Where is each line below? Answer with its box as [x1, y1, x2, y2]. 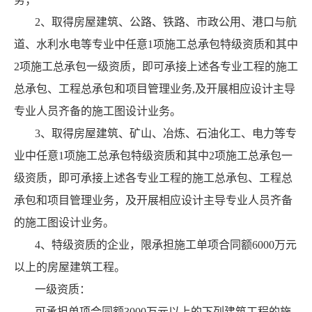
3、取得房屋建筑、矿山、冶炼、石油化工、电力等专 [35, 127, 297, 140]
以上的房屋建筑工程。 [14, 261, 125, 274]
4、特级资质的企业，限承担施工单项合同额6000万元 [35, 239, 297, 251]
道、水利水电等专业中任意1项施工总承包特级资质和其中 [14, 38, 298, 51]
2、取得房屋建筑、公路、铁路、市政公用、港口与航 [35, 16, 297, 29]
